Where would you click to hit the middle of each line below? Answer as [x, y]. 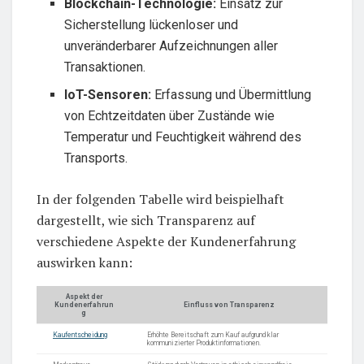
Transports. [96, 158]
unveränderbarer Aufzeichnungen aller [171, 45]
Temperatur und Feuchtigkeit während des [183, 136]
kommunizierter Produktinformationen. [204, 342]
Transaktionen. [105, 67]
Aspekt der [84, 296]
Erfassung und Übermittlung [232, 94]
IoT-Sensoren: [108, 94]
